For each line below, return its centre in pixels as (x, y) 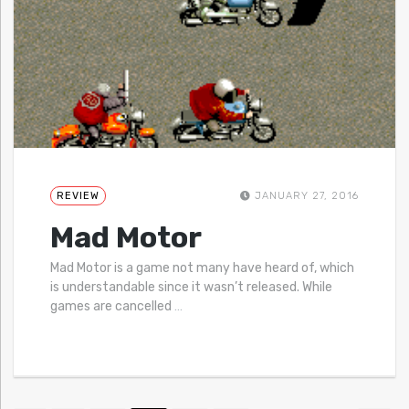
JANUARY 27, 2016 (305, 196)
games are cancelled (112, 307)
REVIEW (78, 196)
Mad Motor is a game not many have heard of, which (202, 268)
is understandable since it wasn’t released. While (191, 288)
